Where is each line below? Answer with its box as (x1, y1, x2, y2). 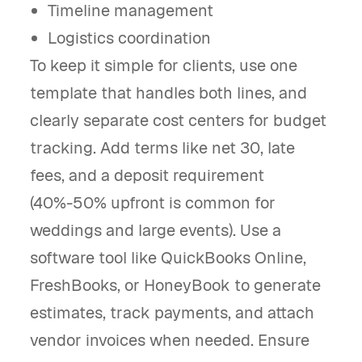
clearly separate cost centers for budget (30, 110, 326, 131)
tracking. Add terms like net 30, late (30, 137, 295, 158)
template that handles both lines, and (30, 82, 307, 103)
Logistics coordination (48, 27, 212, 48)
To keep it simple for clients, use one (30, 55, 297, 76)
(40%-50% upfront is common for (30, 192, 276, 213)
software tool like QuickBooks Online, (30, 247, 306, 268)
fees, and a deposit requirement (30, 165, 264, 186)
